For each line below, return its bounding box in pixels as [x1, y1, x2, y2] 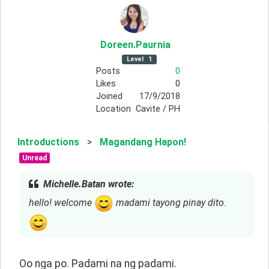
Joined [95, 91, 122, 102]
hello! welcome [29, 197, 94, 209]
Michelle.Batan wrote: [43, 178, 134, 190]
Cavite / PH [135, 104, 180, 115]
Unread [22, 154, 47, 163]
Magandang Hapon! [100, 136, 186, 148]
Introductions [17, 136, 79, 148]
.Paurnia [133, 39, 171, 51]
